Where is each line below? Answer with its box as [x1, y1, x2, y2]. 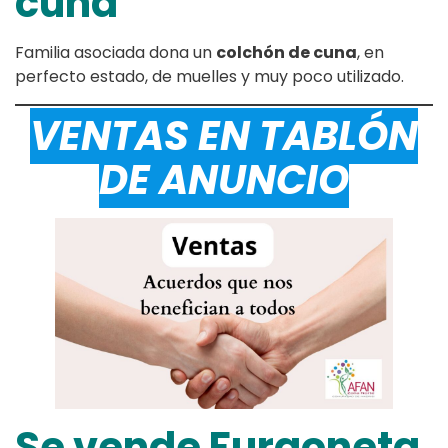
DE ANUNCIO [99, 152, 349, 209]
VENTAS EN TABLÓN [30, 108, 418, 165]
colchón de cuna [216, 41, 357, 65]
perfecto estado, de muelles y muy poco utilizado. [15, 65, 404, 89]
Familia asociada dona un [15, 41, 216, 65]
